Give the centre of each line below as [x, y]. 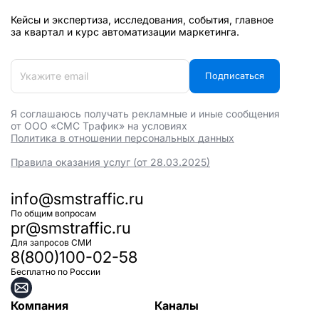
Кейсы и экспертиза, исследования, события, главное [142, 19]
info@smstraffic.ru [77, 198]
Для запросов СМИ [51, 242]
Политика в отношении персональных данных [122, 137]
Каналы [176, 305]
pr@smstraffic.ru [71, 228]
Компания [40, 305]
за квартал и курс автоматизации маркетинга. [125, 31]
